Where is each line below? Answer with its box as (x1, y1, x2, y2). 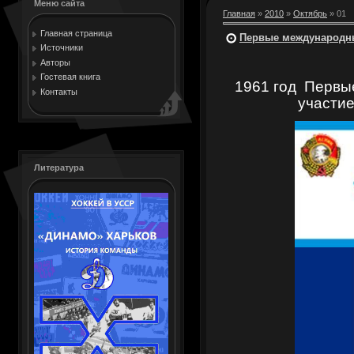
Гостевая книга (40, 72, 100, 82)
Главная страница (40, 28, 112, 38)
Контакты (40, 86, 77, 96)
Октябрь (293, 9, 327, 18)
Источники (40, 43, 83, 53)
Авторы (40, 57, 70, 67)
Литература (34, 163, 84, 172)
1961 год (234, 77, 296, 95)
